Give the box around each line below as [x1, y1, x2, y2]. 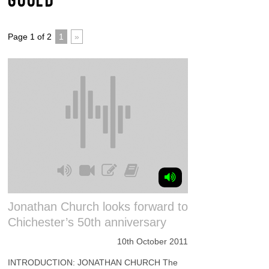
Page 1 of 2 [8, 32, 52, 41]
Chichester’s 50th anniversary [8, 216, 167, 229]
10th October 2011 [117, 237, 189, 246]
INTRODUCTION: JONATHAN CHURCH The [8, 258, 178, 267]
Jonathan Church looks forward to [8, 200, 189, 213]
